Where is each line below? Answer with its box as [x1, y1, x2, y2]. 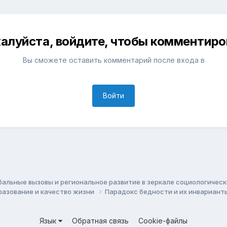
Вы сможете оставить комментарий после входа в [22, 56, 205, 65]
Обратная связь [72, 216, 129, 225]
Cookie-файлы [138, 216, 187, 225]
